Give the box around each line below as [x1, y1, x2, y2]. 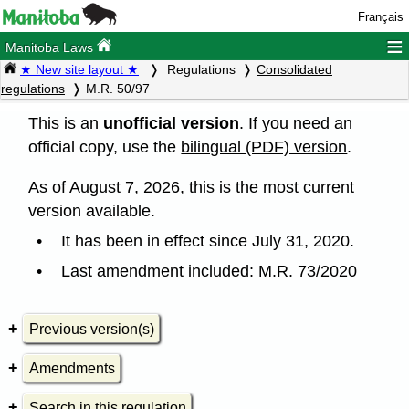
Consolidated [257, 62, 332, 78]
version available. [28, 201, 156, 220]
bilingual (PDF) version [181, 137, 348, 156]
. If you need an [239, 113, 353, 132]
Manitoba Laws [5, 40, 98, 56]
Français [357, 10, 404, 24]
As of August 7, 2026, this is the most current [28, 177, 355, 196]
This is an [28, 113, 104, 132]
